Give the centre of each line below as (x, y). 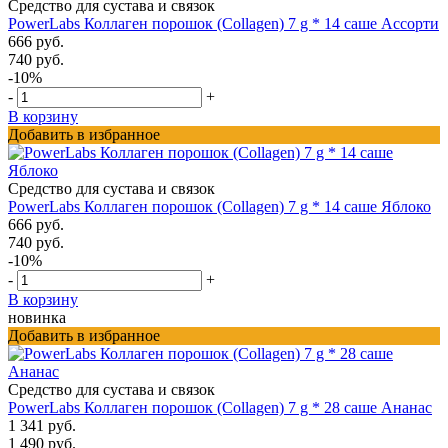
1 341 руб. (42, 425)
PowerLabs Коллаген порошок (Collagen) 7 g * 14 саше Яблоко (219, 206)
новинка (37, 317)
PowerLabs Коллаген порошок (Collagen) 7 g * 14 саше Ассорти (223, 23)
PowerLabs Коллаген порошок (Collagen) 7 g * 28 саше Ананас (220, 407)
